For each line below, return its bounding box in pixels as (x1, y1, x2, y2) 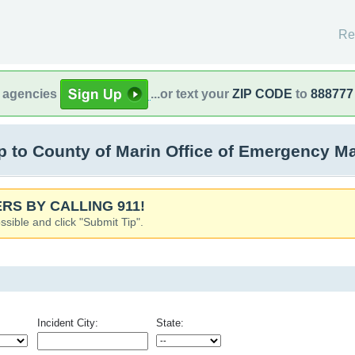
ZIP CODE (232, 86, 292, 101)
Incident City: (37, 317, 98, 329)
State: (156, 317, 184, 329)
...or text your (151, 86, 232, 101)
